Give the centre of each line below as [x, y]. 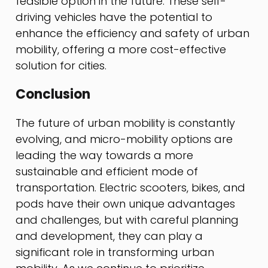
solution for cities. [61, 65]
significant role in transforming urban [115, 252]
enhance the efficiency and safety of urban [133, 33]
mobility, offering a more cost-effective [121, 49]
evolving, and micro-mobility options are [124, 139]
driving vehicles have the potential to [114, 17]
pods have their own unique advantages [126, 203]
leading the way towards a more [105, 155]
